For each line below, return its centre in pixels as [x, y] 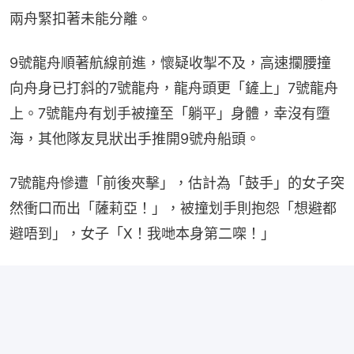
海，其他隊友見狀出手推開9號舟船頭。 [135, 139]
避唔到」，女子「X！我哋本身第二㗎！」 [142, 234]
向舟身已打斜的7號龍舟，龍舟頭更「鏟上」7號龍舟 [174, 88]
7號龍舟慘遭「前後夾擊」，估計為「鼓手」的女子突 [177, 183]
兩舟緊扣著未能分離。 [81, 19]
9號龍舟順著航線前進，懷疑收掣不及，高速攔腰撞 [170, 63]
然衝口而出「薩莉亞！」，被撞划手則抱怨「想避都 [173, 209]
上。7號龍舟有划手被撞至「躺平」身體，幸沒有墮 [170, 114]
